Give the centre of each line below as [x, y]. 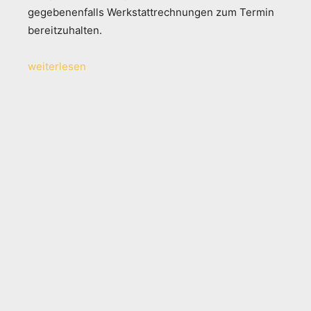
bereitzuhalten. [65, 30]
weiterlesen [57, 66]
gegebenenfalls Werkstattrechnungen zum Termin [151, 12]
